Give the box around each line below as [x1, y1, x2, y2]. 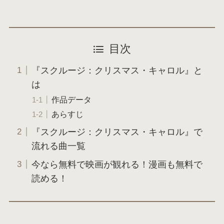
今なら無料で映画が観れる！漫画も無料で [31, 159, 202, 169]
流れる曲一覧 [31, 140, 85, 151]
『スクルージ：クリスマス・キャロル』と [31, 65, 202, 75]
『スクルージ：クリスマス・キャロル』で [31, 126, 202, 137]
